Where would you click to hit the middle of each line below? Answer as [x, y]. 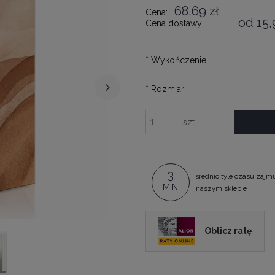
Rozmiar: [167, 89]
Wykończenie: [178, 60]
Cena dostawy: [174, 23]
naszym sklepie [221, 189]
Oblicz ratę [228, 230]
